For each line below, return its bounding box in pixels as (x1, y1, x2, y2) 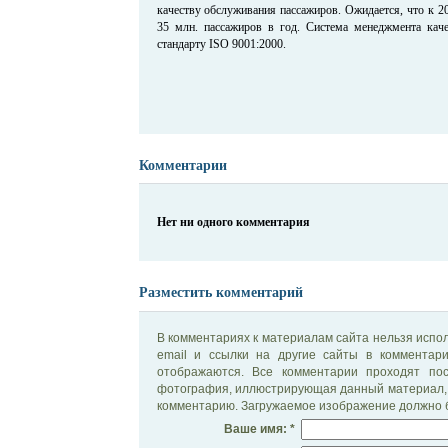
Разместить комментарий (138, 285, 303, 301)
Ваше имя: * (224, 421, 295, 436)
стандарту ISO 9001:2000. (156, 36, 286, 51)
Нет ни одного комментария (156, 215, 310, 230)
